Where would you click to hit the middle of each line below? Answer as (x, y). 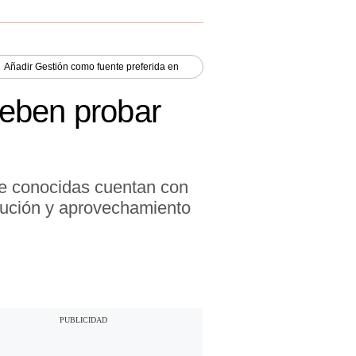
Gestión (52, 66)
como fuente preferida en (124, 66)
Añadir (19, 66)
